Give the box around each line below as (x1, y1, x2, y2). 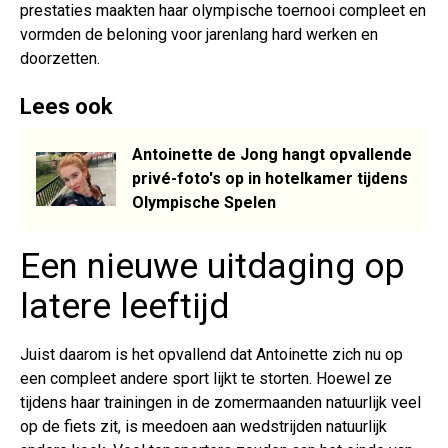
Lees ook (20, 93, 113, 119)
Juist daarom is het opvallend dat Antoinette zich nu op (20, 344, 403, 364)
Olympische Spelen (132, 192, 276, 212)
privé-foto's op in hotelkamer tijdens (132, 168, 408, 188)
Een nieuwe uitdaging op (20, 245, 405, 287)
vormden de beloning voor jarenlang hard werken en (20, 24, 378, 44)
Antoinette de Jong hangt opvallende (132, 144, 412, 164)
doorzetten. (20, 48, 100, 68)
